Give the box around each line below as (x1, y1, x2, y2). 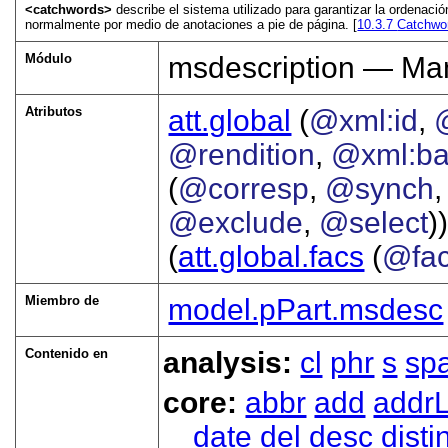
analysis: (163, 346, 301, 380)
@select (319, 206, 429, 240)
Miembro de (25, 293, 100, 309)
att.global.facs (178, 240, 365, 274)
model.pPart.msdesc (168, 293, 444, 327)
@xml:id (309, 104, 419, 138)
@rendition (168, 138, 316, 172)
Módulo (25, 51, 73, 67)
